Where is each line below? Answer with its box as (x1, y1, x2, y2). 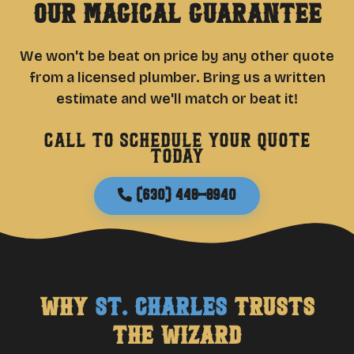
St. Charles (95, 292, 227, 325)
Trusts (227, 292, 314, 325)
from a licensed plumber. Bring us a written (28, 69, 326, 86)
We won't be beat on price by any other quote (20, 47, 334, 65)
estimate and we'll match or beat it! (56, 90, 298, 107)
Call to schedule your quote (43, 128, 311, 155)
